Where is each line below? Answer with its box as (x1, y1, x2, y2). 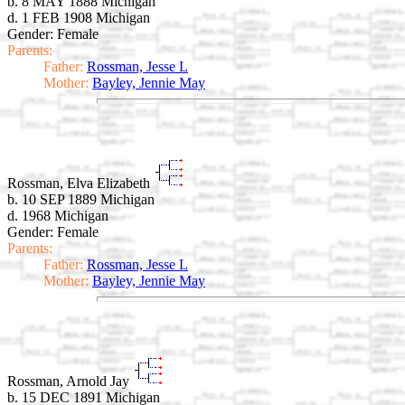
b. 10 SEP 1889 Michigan (7, 191, 155, 207)
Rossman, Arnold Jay (7, 373, 133, 390)
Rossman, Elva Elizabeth (7, 174, 154, 191)
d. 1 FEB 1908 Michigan (7, 9, 150, 25)
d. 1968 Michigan (7, 207, 108, 223)
